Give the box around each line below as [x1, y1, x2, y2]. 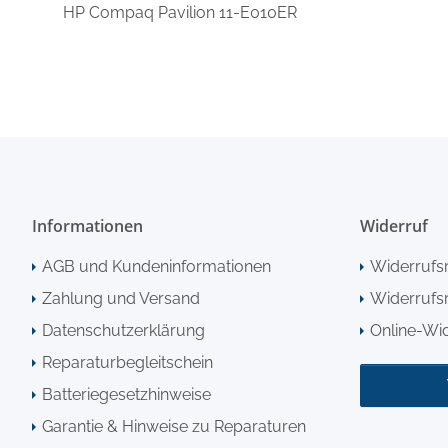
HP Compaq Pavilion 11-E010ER [63, 3, 297, 22]
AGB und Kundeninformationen [42, 257, 271, 277]
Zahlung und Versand [42, 289, 200, 309]
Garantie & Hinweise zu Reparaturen [42, 417, 306, 437]
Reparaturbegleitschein [42, 353, 213, 373]
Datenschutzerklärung [42, 321, 205, 341]
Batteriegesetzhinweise [42, 385, 211, 405]
